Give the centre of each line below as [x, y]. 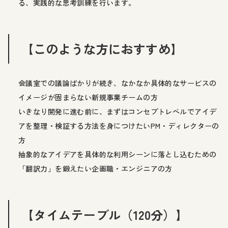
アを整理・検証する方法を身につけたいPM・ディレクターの [119, 125]
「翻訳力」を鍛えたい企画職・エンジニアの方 [95, 168]
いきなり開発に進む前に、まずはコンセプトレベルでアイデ [118, 111]
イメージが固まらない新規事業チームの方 [88, 97]
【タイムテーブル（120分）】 [105, 214]
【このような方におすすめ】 [102, 48]
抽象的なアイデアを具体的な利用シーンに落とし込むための [118, 154]
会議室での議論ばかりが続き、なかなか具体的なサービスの [118, 83]
